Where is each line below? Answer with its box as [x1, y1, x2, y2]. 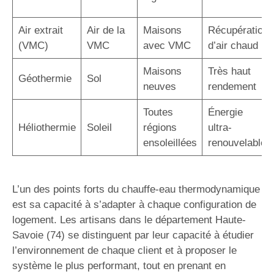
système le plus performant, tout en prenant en [12, 260, 226, 272]
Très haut [207, 65, 251, 77]
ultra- [207, 121, 232, 133]
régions [143, 121, 177, 133]
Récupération [207, 24, 268, 36]
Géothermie [18, 72, 72, 84]
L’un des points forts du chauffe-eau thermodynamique [12, 183, 260, 195]
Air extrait [18, 24, 63, 36]
